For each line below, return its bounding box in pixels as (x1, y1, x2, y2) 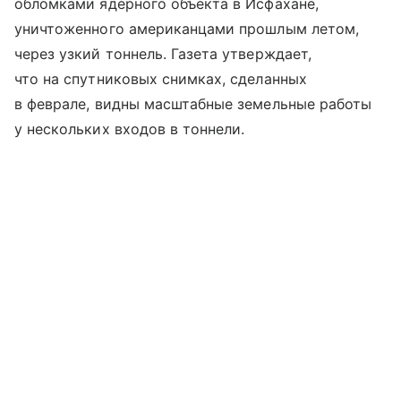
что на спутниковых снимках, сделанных (14, 70, 307, 88)
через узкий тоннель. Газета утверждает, (14, 45, 311, 63)
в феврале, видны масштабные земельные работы (14, 95, 372, 113)
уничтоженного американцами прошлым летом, (14, 20, 359, 38)
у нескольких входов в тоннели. (14, 120, 245, 138)
